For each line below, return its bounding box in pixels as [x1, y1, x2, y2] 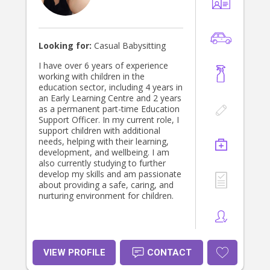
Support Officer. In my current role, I [39, 114, 179, 126]
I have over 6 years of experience [39, 60, 168, 72]
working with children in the [39, 71, 145, 83]
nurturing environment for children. [39, 190, 174, 202]
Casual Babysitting [92, 40, 166, 52]
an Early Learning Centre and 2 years [39, 92, 181, 104]
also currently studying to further [39, 157, 166, 169]
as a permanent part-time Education [39, 103, 180, 115]
